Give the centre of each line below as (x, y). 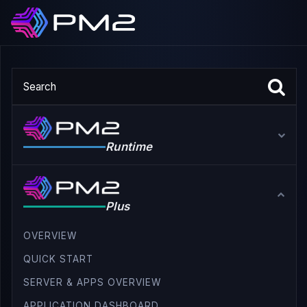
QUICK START (58, 259)
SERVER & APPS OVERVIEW (92, 282)
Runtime (129, 147)
